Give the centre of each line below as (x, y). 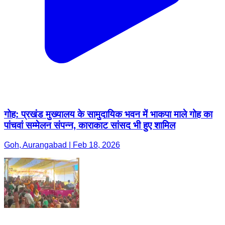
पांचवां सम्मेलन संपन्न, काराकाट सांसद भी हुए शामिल (90, 125)
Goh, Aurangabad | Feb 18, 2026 (62, 145)
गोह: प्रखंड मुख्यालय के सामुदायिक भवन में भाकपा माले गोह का (108, 114)
